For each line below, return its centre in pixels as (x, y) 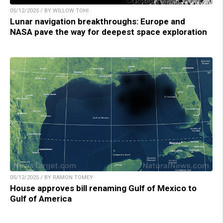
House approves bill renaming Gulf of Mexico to (103, 188)
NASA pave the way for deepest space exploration (109, 32)
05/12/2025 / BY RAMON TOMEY (52, 178)
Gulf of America (41, 199)
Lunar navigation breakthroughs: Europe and (98, 22)
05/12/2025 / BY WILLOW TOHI (49, 11)
